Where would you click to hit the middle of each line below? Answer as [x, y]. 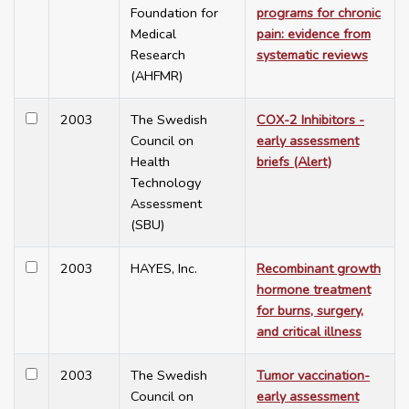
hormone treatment [314, 290]
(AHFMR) [157, 76]
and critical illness [309, 332]
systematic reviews [312, 55]
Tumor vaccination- [313, 376]
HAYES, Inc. [164, 269]
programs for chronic [319, 13]
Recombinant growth [319, 269]
